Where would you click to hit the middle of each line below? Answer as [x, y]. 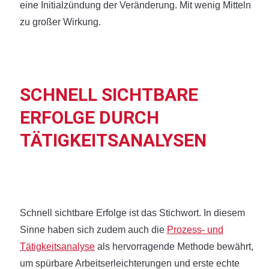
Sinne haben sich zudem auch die [93, 230]
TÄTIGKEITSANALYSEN [113, 140]
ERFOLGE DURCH [89, 117]
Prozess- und [195, 230]
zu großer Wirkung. [60, 22]
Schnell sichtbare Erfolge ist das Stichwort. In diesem [132, 213]
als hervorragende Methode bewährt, [174, 246]
